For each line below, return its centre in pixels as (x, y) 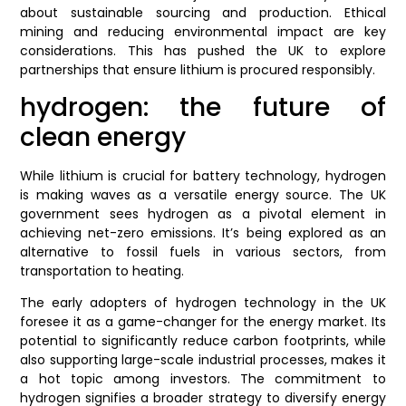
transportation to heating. (102, 271)
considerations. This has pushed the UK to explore (203, 50)
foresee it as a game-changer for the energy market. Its (203, 322)
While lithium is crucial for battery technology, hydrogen (203, 176)
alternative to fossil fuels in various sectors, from (203, 252)
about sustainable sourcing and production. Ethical (203, 12)
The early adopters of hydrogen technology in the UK (203, 303)
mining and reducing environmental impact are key (203, 31)
